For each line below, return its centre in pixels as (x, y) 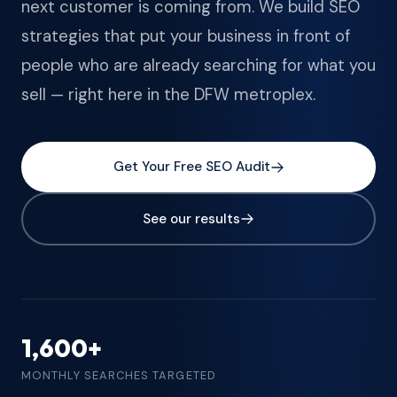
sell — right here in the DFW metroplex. (168, 95)
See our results (191, 218)
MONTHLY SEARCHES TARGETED (119, 375)
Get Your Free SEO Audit (191, 167)
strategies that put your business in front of (186, 36)
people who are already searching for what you (198, 66)
